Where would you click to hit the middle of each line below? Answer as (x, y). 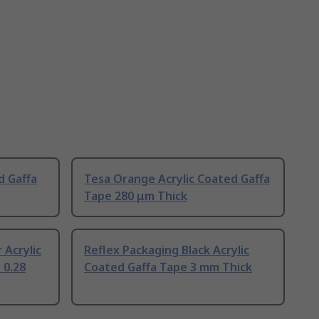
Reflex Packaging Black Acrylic (167, 250)
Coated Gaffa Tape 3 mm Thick (168, 267)
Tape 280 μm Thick (136, 196)
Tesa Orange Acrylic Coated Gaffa (177, 179)
